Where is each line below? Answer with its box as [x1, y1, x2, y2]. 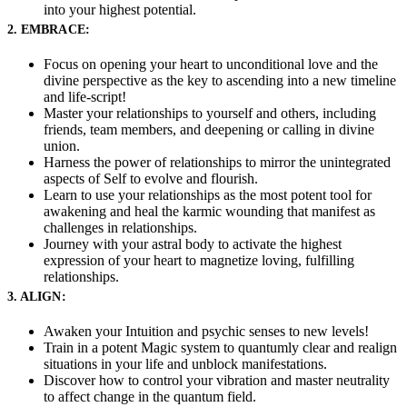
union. [44, 137, 80, 154]
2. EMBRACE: [7, 22, 94, 36]
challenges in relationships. [44, 219, 197, 235]
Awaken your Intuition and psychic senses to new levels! [44, 323, 369, 339]
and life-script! [44, 88, 126, 104]
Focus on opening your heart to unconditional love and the [44, 55, 378, 72]
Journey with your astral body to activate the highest [44, 235, 342, 252]
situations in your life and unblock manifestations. [44, 355, 327, 372]
